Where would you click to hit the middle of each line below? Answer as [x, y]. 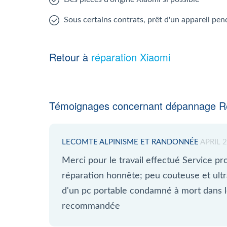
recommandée [91, 206]
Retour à [70, 57]
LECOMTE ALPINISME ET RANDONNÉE [130, 142]
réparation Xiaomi [131, 57]
